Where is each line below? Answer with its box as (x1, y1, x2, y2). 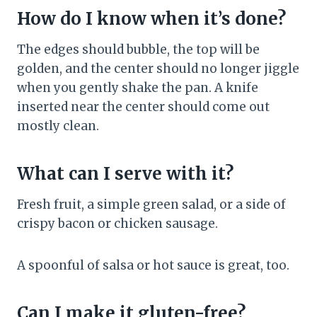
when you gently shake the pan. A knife (17, 80, 258, 96)
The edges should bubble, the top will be (17, 42, 260, 58)
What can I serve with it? (17, 163, 234, 185)
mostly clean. (17, 118, 99, 134)
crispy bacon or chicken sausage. (17, 216, 218, 232)
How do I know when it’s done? (17, 8, 286, 30)
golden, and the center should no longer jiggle (17, 61, 299, 77)
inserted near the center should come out (17, 99, 270, 115)
